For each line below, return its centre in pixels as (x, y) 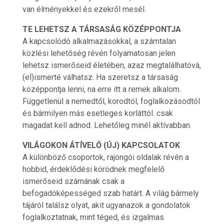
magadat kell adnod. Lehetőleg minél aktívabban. (107, 125)
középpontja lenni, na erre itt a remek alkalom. (101, 89)
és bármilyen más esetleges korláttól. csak (97, 113)
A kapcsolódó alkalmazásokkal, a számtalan (99, 41)
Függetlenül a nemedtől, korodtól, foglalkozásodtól (111, 101)
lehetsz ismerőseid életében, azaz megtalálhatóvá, (111, 65)
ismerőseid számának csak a (73, 181)
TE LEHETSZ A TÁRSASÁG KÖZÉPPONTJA (101, 29)
